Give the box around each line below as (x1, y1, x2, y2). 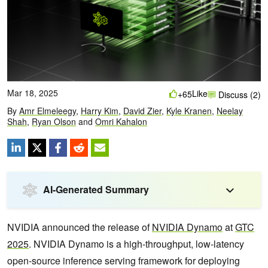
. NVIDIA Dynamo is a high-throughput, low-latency (29, 237, 244, 251)
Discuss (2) (216, 88, 261, 100)
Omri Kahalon (95, 115, 147, 128)
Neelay (217, 105, 243, 117)
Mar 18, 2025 (7, 87, 58, 99)
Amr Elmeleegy (19, 105, 76, 117)
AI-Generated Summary (43, 182, 149, 197)
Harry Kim (81, 105, 118, 117)
